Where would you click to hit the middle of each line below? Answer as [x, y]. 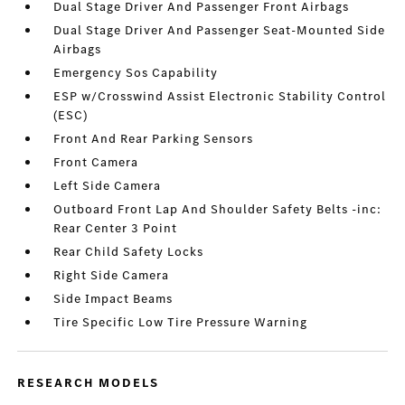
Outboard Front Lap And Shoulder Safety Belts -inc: [218, 209]
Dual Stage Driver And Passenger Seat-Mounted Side [220, 30]
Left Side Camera [108, 186]
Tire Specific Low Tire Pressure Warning [181, 322]
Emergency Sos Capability [136, 73]
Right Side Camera [112, 275]
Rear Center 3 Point [116, 228]
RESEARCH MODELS [89, 383]
